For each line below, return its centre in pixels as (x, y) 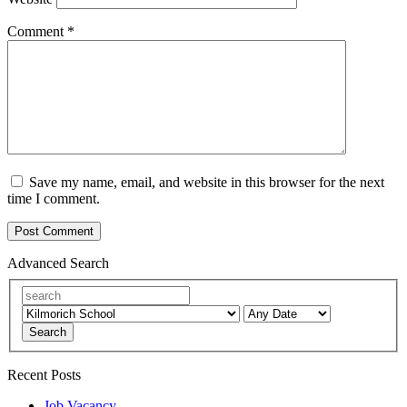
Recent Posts (44, 374)
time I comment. (54, 199)
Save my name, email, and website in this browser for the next (207, 183)
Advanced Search (58, 263)
